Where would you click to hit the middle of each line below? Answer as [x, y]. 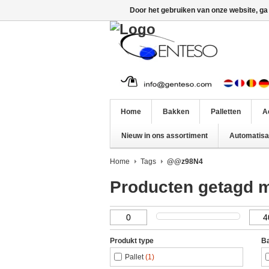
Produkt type [132, 241]
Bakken [176, 112]
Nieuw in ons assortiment [165, 136]
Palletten [226, 112]
